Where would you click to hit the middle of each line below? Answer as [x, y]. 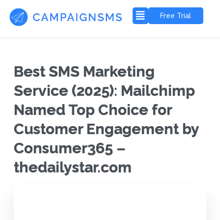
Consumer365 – [69, 148]
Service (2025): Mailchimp [104, 91]
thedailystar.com [72, 167]
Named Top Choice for [93, 110]
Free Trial [176, 16]
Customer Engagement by [106, 129]
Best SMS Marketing [84, 72]
